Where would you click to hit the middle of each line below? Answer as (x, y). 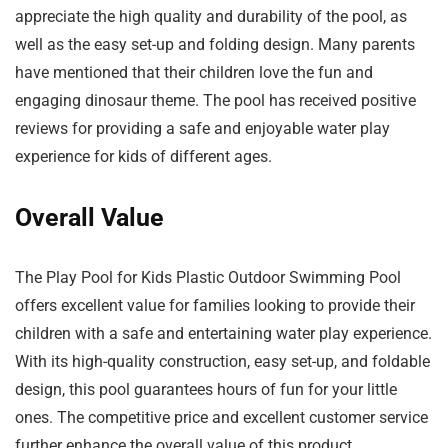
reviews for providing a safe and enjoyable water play (202, 129)
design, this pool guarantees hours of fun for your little (206, 390)
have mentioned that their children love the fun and (194, 73)
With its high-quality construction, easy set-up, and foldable (222, 362)
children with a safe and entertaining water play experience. (223, 334)
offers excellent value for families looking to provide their (215, 306)
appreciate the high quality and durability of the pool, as (211, 17)
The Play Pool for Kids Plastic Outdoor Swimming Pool (208, 278)
